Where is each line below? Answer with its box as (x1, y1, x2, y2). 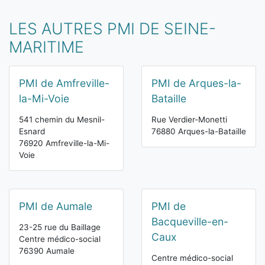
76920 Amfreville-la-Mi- (19, 138, 109, 148)
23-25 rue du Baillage (19, 222, 101, 232)
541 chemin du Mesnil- (19, 115, 105, 125)
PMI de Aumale (19, 200, 92, 213)
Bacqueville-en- (151, 215, 228, 228)
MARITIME (9, 37, 84, 57)
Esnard (19, 127, 45, 137)
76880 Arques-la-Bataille (151, 127, 246, 137)
